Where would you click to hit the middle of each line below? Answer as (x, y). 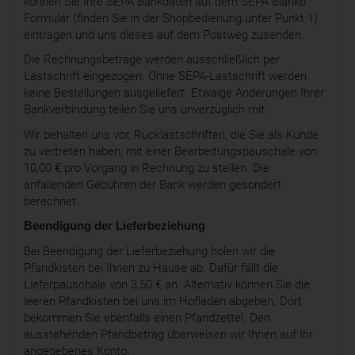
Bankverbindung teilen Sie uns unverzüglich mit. (146, 110)
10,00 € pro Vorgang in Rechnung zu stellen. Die (147, 168)
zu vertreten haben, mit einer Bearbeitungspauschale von (170, 151)
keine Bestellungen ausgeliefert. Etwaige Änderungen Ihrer (174, 93)
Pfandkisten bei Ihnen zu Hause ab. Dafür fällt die (151, 267)
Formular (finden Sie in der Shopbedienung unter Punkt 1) (171, 18)
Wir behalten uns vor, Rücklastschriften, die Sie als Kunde (171, 134)
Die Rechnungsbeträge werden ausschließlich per (152, 60)
